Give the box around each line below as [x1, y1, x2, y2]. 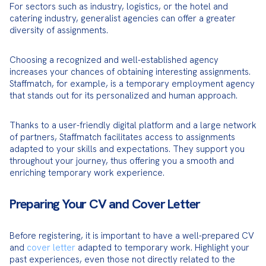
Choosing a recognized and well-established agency [9, 54, 218, 66]
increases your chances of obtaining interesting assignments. [9, 66, 251, 78]
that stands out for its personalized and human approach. [9, 90, 237, 102]
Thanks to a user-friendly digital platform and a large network [9, 119, 256, 131]
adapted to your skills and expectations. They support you [9, 143, 245, 155]
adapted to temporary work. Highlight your [75, 242, 249, 254]
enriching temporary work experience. [9, 167, 164, 179]
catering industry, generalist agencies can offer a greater [9, 12, 236, 24]
